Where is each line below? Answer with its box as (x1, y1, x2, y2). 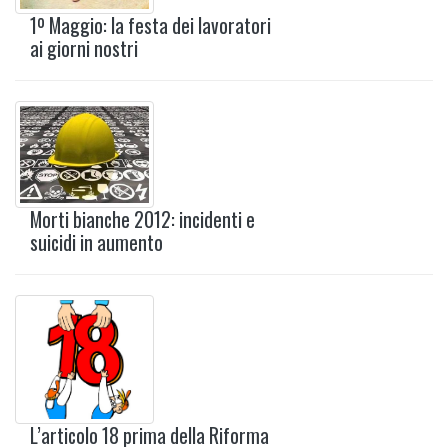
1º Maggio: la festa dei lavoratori (30, 10, 271, 40)
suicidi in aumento (30, 227, 163, 257)
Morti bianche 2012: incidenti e (30, 204, 255, 234)
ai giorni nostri (30, 33, 138, 63)
